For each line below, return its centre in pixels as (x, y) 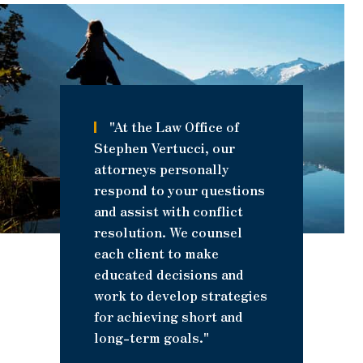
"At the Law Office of (174, 127)
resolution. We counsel (168, 232)
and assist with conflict (169, 211)
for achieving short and (169, 316)
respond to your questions (179, 190)
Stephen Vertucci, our (164, 148)
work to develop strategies (181, 295)
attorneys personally (162, 169)
